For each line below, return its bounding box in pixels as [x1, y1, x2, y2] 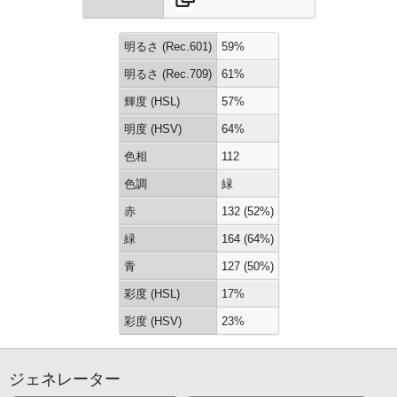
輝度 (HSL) [123, 95, 180, 108]
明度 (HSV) [123, 122, 182, 136]
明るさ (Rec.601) [123, 40, 212, 53]
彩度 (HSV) [123, 315, 182, 328]
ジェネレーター [9, 370, 121, 388]
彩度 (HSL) [123, 287, 180, 300]
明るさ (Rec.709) [123, 67, 212, 81]
